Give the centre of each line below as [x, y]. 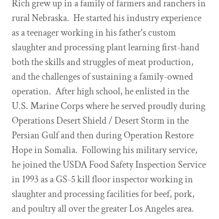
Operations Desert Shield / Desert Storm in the [100, 121]
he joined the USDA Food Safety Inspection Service [109, 165]
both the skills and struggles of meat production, [103, 62]
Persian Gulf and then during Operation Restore [103, 135]
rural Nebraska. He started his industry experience [107, 18]
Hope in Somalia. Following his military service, [105, 150]
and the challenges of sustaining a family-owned [102, 77]
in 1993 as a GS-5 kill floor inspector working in [102, 179]
